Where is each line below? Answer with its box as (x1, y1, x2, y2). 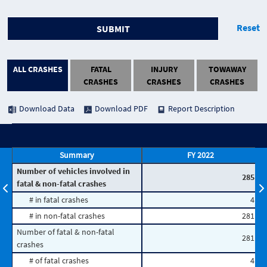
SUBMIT (96, 23, 130, 35)
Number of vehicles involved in (17, 166, 131, 177)
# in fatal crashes (29, 194, 88, 206)
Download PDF (95, 103, 148, 114)
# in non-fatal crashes (29, 210, 105, 222)
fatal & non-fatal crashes (17, 178, 107, 190)
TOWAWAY (208, 63, 246, 74)
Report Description (167, 103, 235, 114)
